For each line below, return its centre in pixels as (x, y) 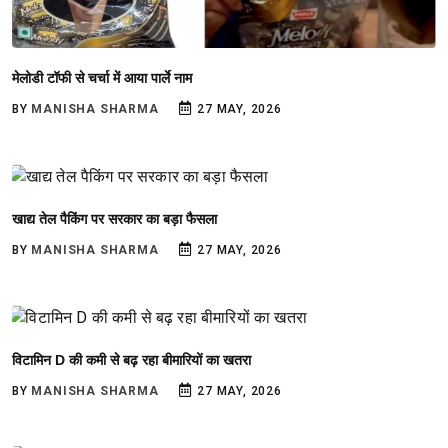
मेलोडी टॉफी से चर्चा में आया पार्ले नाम (102, 78)
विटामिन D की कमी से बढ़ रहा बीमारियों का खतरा (131, 359)
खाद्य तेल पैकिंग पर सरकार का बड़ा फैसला (114, 218)
